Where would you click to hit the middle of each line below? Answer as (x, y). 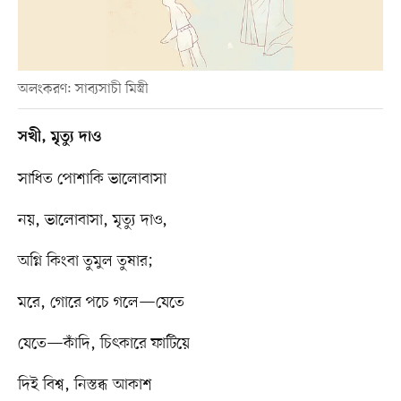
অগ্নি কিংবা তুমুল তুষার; (88, 261)
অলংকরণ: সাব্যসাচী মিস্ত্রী (83, 89)
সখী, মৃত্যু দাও (59, 137)
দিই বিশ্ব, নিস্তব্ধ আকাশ (85, 384)
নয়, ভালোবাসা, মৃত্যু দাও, (94, 220)
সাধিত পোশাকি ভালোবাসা (92, 179)
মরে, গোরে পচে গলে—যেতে (101, 302)
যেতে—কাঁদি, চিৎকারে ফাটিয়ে (103, 343)
